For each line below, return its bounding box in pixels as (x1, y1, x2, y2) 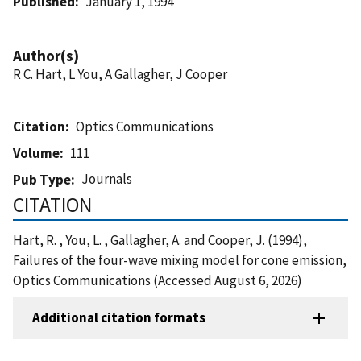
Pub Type (13, 170, 71, 189)
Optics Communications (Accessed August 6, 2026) (13, 271, 302, 289)
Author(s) (13, 45, 79, 65)
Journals (81, 169, 133, 188)
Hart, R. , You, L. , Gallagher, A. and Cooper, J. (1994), (13, 230, 307, 249)
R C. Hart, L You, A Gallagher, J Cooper (13, 64, 227, 83)
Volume (13, 143, 60, 162)
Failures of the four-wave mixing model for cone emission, (13, 251, 346, 269)
